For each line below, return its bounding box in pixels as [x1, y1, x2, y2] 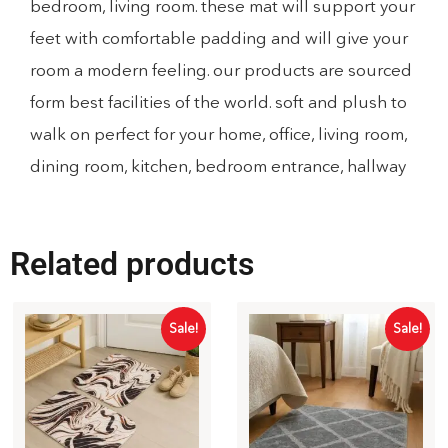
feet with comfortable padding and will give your [30, 27, 408, 49]
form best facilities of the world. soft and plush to [30, 91, 407, 113]
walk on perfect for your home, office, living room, [30, 123, 407, 145]
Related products [10, 244, 254, 283]
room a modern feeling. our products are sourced [30, 59, 412, 81]
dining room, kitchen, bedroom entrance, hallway [30, 155, 406, 177]
